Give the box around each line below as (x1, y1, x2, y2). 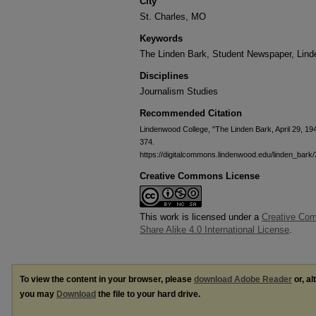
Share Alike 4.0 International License (140, 224, 289, 235)
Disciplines (140, 71, 188, 81)
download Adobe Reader (194, 274, 292, 284)
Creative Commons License (140, 171, 260, 181)
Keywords (140, 33, 183, 44)
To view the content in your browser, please (20, 274, 194, 284)
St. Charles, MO (140, 11, 206, 22)
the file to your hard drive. (96, 289, 200, 299)
